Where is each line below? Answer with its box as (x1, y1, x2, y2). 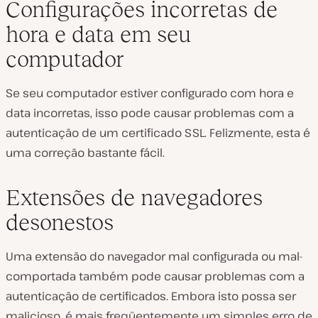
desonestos (6, 209, 114, 236)
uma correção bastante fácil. (6, 145, 165, 161)
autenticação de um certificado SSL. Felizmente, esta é (6, 125, 310, 141)
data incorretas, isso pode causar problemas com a (6, 105, 294, 121)
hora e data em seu (6, 21, 191, 48)
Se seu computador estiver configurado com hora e (6, 85, 294, 102)
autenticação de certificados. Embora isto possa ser (6, 288, 296, 305)
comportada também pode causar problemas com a (6, 268, 305, 285)
